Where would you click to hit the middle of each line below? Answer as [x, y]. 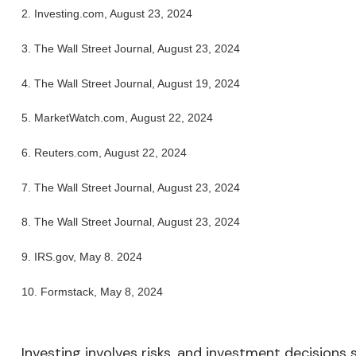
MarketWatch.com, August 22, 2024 [123, 118]
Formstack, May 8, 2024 [101, 291]
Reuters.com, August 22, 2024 [110, 153]
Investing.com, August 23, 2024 [113, 14]
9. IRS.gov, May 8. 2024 [81, 257]
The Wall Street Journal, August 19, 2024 [137, 83]
